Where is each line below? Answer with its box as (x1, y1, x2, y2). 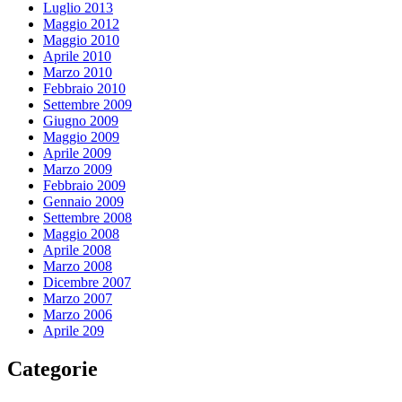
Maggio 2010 (43, 32, 119, 48)
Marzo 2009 (43, 162, 112, 178)
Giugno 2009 (43, 113, 118, 129)
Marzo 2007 (43, 291, 112, 307)
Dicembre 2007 (43, 275, 131, 291)
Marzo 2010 (43, 65, 112, 81)
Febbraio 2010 (43, 81, 126, 97)
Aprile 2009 (43, 145, 111, 162)
